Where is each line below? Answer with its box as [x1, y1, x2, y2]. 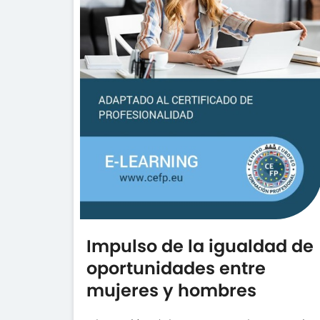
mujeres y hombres [86, 279, 257, 303]
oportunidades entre [86, 256, 266, 281]
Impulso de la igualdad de [86, 234, 314, 259]
